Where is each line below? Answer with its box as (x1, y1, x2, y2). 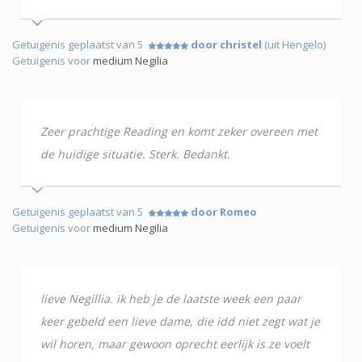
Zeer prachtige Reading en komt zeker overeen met (40, 124, 318, 139)
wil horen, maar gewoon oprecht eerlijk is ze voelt (40, 336, 309, 351)
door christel (191, 37, 262, 52)
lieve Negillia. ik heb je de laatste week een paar (40, 291, 301, 306)
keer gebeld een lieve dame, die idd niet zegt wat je (40, 314, 320, 329)
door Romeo (191, 204, 257, 219)
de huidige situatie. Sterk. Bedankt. (40, 146, 230, 162)
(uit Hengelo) (262, 37, 326, 52)
